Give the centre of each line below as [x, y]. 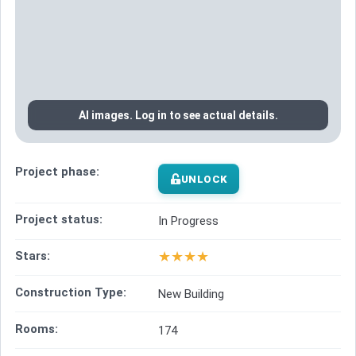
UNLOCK [205, 179]
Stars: [33, 255]
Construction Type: [71, 292]
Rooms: [37, 329]
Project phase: [57, 172]
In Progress [188, 221]
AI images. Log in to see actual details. [178, 115]
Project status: [59, 220]
